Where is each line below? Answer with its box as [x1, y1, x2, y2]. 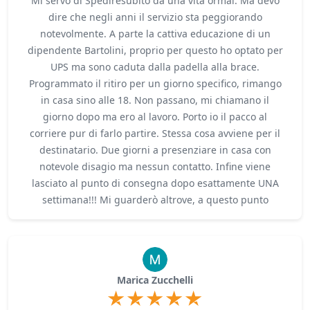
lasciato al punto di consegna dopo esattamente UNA [31, 176, 279, 190]
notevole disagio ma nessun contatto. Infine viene [39, 160, 271, 174]
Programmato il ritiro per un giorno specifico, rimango [28, 77, 282, 91]
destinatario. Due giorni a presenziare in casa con [39, 143, 271, 157]
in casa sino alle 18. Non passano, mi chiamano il [41, 93, 269, 107]
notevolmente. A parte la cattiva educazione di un [39, 27, 271, 41]
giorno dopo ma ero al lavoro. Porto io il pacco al [43, 110, 267, 124]
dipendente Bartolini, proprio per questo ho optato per [27, 44, 283, 57]
